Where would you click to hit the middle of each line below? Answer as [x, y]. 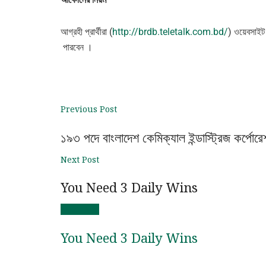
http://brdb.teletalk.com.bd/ [170, 31]
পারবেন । [77, 47]
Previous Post [89, 109]
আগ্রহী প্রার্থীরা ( [86, 31]
